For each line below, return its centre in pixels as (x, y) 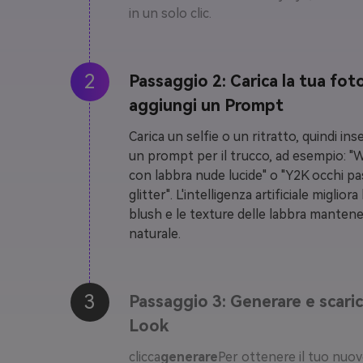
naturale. (155, 234)
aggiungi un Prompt (206, 106)
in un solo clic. (170, 14)
